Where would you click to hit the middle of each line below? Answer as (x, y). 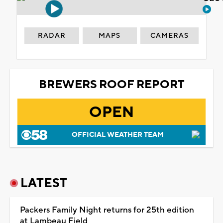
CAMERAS (170, 36)
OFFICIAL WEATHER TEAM (117, 135)
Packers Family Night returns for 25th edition (107, 210)
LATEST (44, 183)
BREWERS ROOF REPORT (111, 84)
